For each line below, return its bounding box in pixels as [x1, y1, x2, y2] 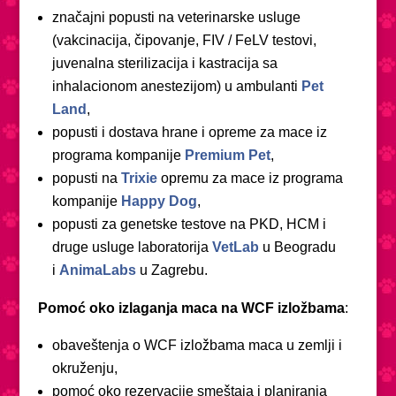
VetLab [211, 239, 259, 255]
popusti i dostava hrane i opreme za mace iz [51, 124, 327, 140]
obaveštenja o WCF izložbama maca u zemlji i [51, 337, 342, 353]
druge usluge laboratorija [51, 239, 209, 255]
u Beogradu [262, 239, 336, 255]
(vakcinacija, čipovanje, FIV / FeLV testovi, [51, 32, 316, 48]
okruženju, [51, 360, 118, 376]
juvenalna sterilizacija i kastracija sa [51, 55, 278, 71]
